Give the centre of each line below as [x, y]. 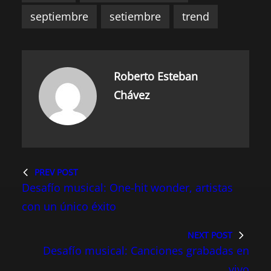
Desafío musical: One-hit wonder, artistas [127, 188]
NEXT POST [210, 235]
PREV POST [56, 172]
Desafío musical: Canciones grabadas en [146, 251]
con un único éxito [69, 207]
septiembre [59, 17]
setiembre [135, 17]
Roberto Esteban [156, 77]
